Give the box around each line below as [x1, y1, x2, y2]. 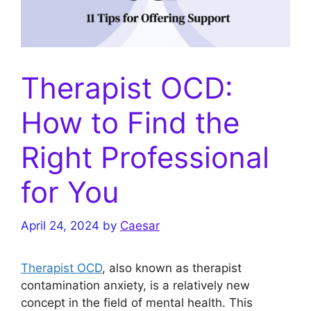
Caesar [120, 219, 160, 233]
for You [21, 174, 119, 210]
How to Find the [21, 104, 239, 140]
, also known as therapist [102, 261, 242, 276]
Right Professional [21, 139, 269, 175]
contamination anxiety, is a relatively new [21, 278, 250, 293]
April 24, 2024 [21, 219, 99, 233]
